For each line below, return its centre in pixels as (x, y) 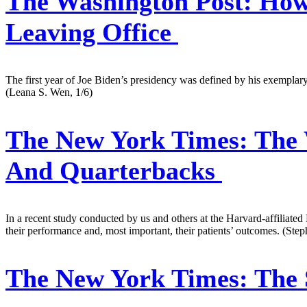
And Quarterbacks (114, 170)
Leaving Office (92, 32)
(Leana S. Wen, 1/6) (49, 92)
